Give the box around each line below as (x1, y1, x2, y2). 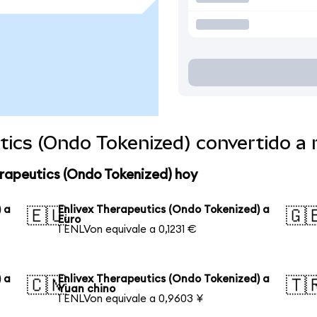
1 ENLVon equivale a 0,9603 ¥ (58, 293, 204, 304)
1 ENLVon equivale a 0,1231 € (58, 224, 197, 235)
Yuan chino (58, 283, 116, 294)
